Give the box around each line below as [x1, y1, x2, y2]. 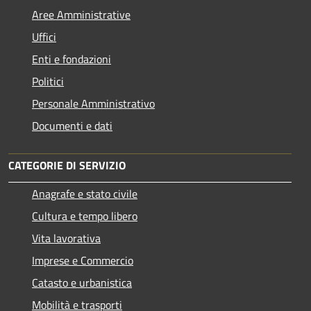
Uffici [32, 28, 56, 45]
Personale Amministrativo [32, 94, 155, 112]
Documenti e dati [32, 117, 112, 134]
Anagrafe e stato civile [32, 185, 137, 202]
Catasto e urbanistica [32, 274, 132, 291]
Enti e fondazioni [32, 50, 111, 67]
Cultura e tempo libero [32, 207, 137, 224]
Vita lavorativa [32, 229, 101, 246]
